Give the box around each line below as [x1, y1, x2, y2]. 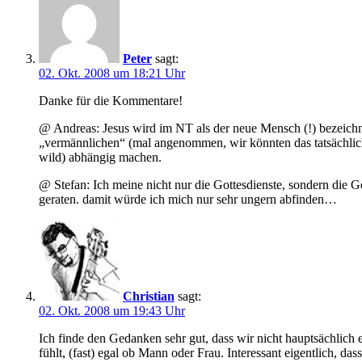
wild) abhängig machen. [39, 150, 162, 165]
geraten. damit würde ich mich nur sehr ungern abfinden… [39, 192, 337, 207]
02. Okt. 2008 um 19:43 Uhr [39, 304, 185, 318]
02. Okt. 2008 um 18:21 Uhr [39, 66, 185, 81]
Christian [123, 289, 175, 304]
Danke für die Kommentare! [39, 94, 183, 108]
